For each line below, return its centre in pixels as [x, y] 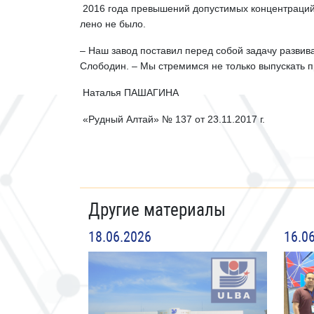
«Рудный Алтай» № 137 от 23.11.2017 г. [172, 119]
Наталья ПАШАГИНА [129, 93]
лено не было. [113, 24]
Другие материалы [157, 210]
